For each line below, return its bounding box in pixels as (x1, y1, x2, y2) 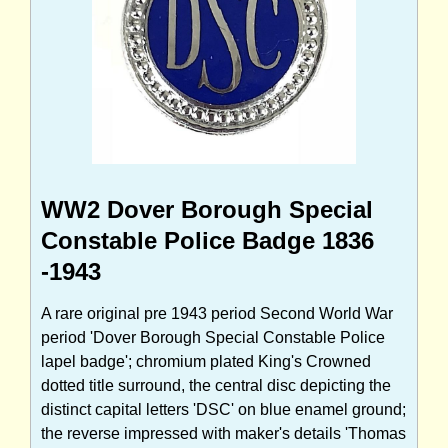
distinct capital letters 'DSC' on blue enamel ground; (41, 400, 406, 418)
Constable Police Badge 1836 (41, 226, 374, 254)
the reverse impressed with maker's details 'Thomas (41, 424, 406, 442)
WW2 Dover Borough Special (41, 195, 373, 223)
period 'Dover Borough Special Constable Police (41, 328, 385, 346)
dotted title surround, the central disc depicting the (41, 376, 391, 394)
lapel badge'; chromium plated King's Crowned (41, 352, 371, 370)
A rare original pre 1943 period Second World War (41, 304, 393, 322)
